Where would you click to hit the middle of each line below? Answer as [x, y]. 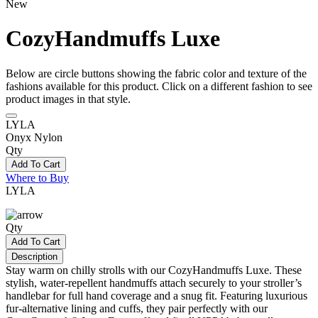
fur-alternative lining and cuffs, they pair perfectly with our [137, 308]
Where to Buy [37, 177]
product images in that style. [68, 99]
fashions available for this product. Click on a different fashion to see [159, 86]
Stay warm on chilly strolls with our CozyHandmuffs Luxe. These [154, 270]
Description [34, 256]
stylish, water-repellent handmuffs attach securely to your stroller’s [154, 283]
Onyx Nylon [34, 137]
